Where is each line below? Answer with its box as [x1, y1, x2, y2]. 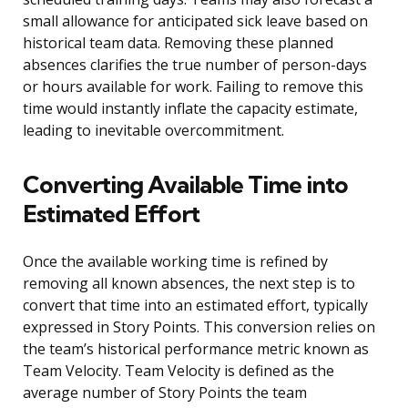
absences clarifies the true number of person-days [23, 55, 367, 76]
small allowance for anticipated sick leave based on [23, 11, 368, 32]
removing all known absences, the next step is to [23, 273, 355, 294]
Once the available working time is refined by [23, 251, 328, 272]
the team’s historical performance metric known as [23, 339, 369, 360]
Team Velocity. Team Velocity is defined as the [23, 361, 334, 382]
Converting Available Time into [23, 169, 348, 200]
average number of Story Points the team [23, 382, 307, 403]
